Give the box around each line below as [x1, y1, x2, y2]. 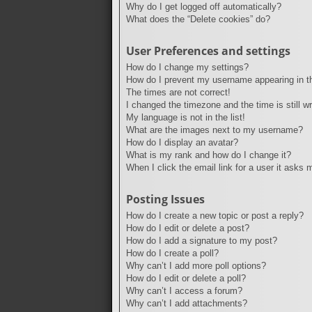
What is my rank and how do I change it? [126, 149, 291, 160]
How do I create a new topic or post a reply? [126, 210, 304, 221]
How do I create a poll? [126, 247, 219, 258]
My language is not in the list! [126, 111, 245, 123]
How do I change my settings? [126, 61, 249, 72]
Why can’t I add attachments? [126, 297, 247, 309]
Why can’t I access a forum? [126, 285, 242, 296]
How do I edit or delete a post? [126, 222, 249, 233]
